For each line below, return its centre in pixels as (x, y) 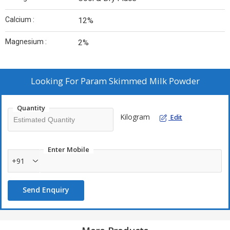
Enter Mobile (69, 150)
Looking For (55, 81)
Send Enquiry (46, 190)
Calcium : (20, 20)
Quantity (31, 108)
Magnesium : (26, 42)
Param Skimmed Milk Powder (140, 81)
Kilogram (135, 117)
